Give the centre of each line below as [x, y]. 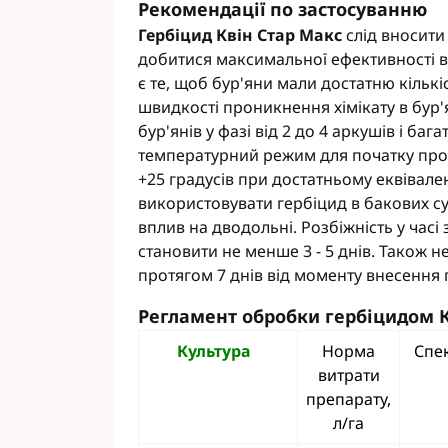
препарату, [348, 399]
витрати [348, 375]
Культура [218, 351]
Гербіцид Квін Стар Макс [240, 35]
